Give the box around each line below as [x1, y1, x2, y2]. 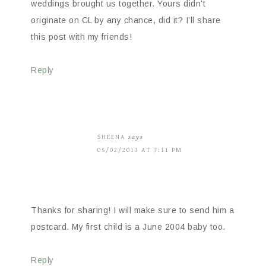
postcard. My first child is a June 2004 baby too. [31, 221, 226, 232]
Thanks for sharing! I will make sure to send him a [31, 205, 234, 215]
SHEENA [97, 132, 126, 141]
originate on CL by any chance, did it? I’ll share [31, 15, 221, 25]
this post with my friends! [31, 31, 132, 42]
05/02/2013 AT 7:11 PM [97, 145, 182, 154]
